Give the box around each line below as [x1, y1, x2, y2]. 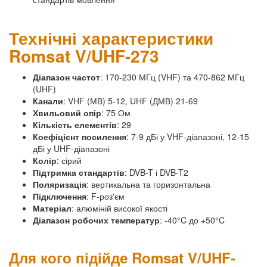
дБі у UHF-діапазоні [33, 142, 110, 154]
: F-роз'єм [86, 190, 125, 202]
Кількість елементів [33, 118, 117, 131]
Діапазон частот [33, 70, 100, 83]
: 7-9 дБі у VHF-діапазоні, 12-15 [126, 130, 249, 142]
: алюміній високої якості [72, 201, 167, 214]
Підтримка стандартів [33, 166, 125, 178]
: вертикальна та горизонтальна [86, 178, 210, 190]
